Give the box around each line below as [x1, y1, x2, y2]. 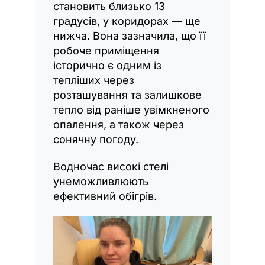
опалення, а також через [53, 118, 184, 131]
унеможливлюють [53, 175, 148, 188]
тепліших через [53, 74, 134, 87]
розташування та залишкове [53, 89, 202, 102]
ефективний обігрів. [53, 190, 157, 203]
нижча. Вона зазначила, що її [53, 30, 206, 43]
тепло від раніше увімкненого [53, 104, 209, 117]
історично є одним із [53, 59, 161, 72]
